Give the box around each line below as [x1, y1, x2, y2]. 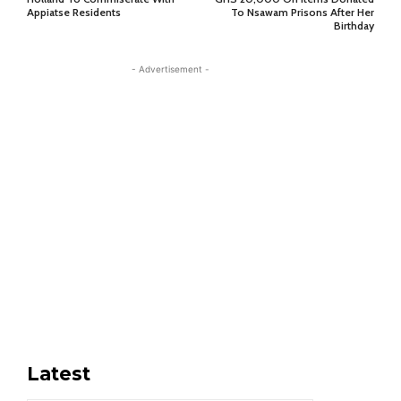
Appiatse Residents [27, 5, 121, 20]
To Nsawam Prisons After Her [230, 5, 374, 20]
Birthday [333, 19, 374, 33]
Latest [27, 363, 90, 386]
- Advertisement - [131, 64, 209, 75]
